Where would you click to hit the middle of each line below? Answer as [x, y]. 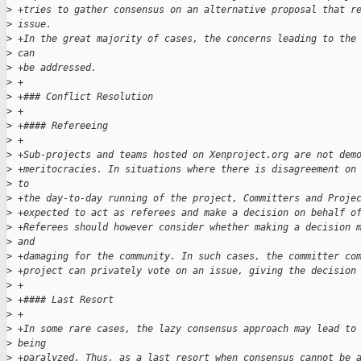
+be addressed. [54, 68]
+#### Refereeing [60, 126]
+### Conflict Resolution [83, 97]
